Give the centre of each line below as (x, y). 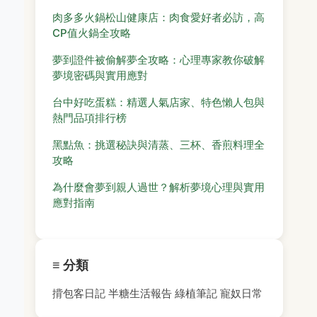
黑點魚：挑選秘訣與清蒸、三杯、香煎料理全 (158, 145)
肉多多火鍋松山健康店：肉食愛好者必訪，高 (158, 17)
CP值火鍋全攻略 (92, 33)
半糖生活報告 (140, 293)
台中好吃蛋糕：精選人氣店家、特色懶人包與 (158, 102)
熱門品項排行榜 (90, 118)
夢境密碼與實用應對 (100, 75)
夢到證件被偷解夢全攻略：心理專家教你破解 (158, 60)
